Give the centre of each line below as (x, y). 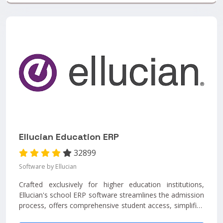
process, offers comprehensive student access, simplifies (111, 206)
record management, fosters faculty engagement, (111, 216)
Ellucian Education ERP (69, 137)
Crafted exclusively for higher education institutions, (111, 185)
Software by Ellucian (48, 167)
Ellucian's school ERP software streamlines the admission (111, 195)
